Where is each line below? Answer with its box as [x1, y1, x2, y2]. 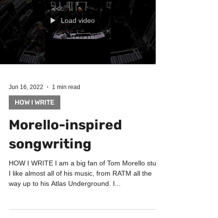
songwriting [9, 155, 91, 171]
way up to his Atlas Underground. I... [9, 199, 121, 207]
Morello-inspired [9, 136, 122, 152]
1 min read [52, 103, 80, 110]
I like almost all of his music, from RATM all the [9, 189, 152, 197]
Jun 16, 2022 [9, 103, 43, 110]
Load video [61, 36, 95, 44]
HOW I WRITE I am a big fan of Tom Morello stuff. [9, 179, 162, 186]
